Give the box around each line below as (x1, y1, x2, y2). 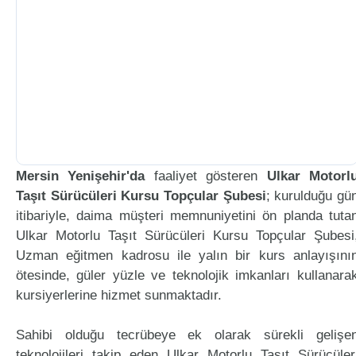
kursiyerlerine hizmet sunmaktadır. (16, 288, 222, 303)
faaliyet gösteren (145, 168, 267, 184)
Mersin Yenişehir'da (16, 168, 145, 184)
